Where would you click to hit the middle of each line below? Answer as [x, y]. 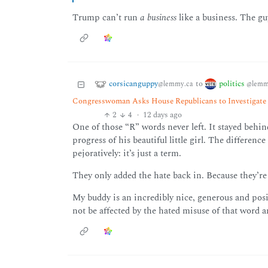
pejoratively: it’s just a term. [127, 154]
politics [232, 83]
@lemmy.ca [175, 84]
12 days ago [163, 115]
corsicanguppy [133, 83]
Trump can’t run [106, 18]
